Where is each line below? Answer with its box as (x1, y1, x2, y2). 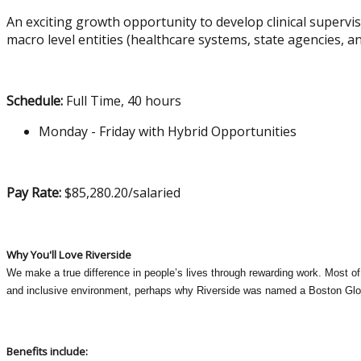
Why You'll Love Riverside (6, 247, 131, 262)
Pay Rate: (6, 183, 61, 201)
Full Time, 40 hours (63, 91, 181, 110)
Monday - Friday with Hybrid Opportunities (39, 122, 297, 140)
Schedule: (6, 91, 63, 110)
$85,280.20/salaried (61, 183, 180, 201)
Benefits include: (6, 343, 88, 359)
